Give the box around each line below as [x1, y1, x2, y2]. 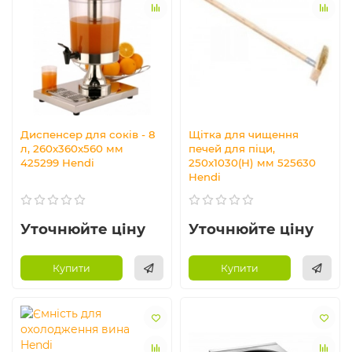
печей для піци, [189, 142, 275, 156]
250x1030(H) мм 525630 [189, 156, 316, 170]
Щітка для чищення [189, 128, 299, 141]
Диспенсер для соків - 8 [20, 128, 156, 141]
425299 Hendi [20, 156, 94, 170]
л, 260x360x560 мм [20, 142, 123, 156]
